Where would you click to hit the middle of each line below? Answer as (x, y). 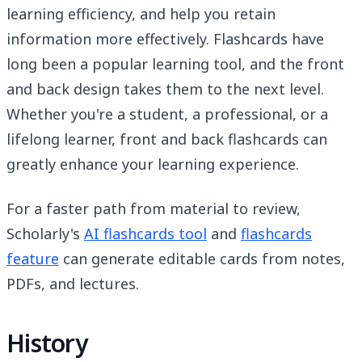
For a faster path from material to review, (154, 209)
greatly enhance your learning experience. (153, 164)
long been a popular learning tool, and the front (175, 64)
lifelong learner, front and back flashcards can (167, 139)
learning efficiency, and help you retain (141, 14)
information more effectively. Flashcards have (165, 39)
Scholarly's (45, 234)
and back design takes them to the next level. (165, 89)
